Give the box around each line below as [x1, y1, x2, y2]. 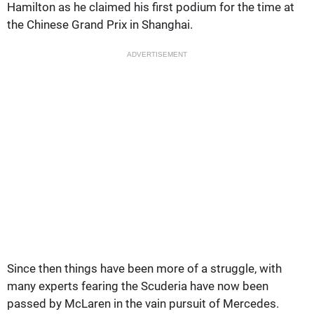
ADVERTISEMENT [127, 50, 187, 58]
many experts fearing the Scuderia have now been [7, 278, 268, 293]
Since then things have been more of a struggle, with [7, 261, 282, 275]
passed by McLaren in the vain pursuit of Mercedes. [7, 296, 279, 310]
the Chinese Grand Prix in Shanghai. [7, 17, 193, 32]
